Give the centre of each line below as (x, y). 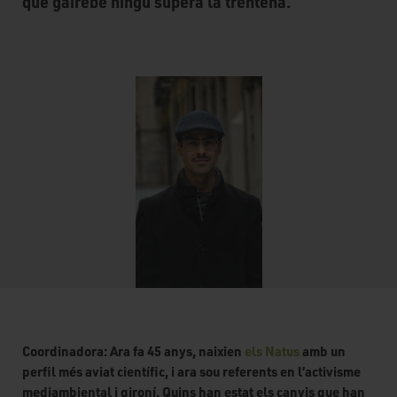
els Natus (273, 350)
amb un (324, 350)
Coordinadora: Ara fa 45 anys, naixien (133, 350)
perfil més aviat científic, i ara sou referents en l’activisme (191, 371)
